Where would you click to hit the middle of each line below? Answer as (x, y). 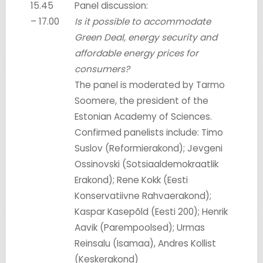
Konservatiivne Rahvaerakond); (143, 195)
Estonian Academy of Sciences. (144, 116)
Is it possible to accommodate (143, 21)
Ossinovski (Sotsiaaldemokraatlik (147, 164)
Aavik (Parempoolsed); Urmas (140, 227)
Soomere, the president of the (142, 100)
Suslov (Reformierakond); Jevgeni (149, 148)
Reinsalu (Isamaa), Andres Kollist (146, 243)
